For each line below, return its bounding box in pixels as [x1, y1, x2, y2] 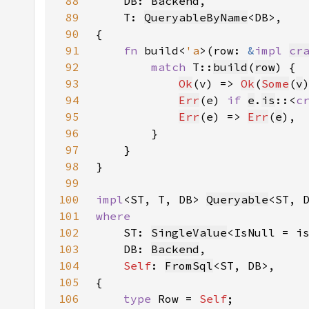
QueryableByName [144, 10, 248, 24]
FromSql [165, 259, 213, 272]
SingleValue [151, 226, 227, 239]
